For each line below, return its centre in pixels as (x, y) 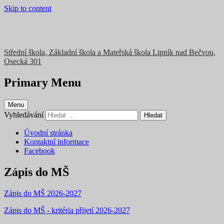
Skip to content (28, 8)
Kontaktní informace (56, 141)
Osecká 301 (23, 61)
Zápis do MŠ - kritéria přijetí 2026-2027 (67, 210)
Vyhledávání (24, 114)
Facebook (39, 150)
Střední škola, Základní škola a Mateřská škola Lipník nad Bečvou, (110, 52)
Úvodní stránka (48, 132)
